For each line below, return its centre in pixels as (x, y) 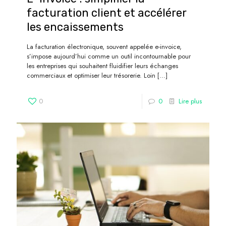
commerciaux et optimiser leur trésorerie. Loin (91, 75)
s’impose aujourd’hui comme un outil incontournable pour (109, 56)
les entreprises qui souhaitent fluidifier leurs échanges (102, 66)
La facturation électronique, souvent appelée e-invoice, (104, 46)
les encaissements (75, 27)
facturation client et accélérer (107, 13)
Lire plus (190, 101)
